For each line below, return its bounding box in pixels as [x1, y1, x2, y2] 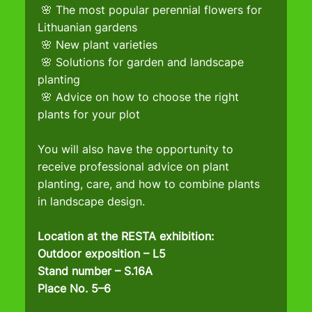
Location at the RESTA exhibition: [38, 229, 214, 244]
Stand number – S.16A [38, 264, 153, 279]
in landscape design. [38, 194, 146, 209]
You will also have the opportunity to [38, 142, 237, 157]
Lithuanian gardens [38, 20, 138, 35]
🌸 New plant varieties [41, 38, 158, 52]
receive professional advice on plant [38, 159, 233, 174]
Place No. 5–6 [38, 281, 111, 296]
